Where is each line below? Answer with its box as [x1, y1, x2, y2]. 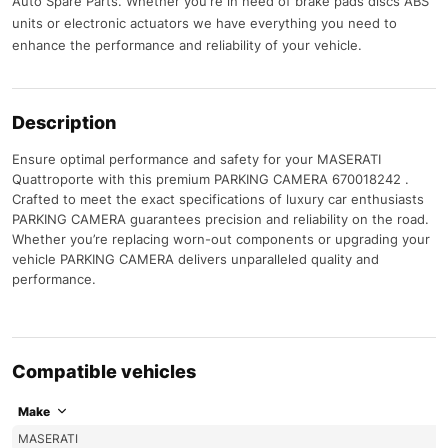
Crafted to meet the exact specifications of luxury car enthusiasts [12, 190, 424, 207]
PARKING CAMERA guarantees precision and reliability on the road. [12, 210, 429, 227]
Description [12, 111, 116, 133]
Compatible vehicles [12, 360, 196, 382]
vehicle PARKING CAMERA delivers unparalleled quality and [12, 250, 379, 267]
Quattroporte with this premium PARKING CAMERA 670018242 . [12, 170, 409, 187]
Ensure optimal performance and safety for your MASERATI [12, 150, 381, 167]
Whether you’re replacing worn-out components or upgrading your [12, 230, 430, 247]
